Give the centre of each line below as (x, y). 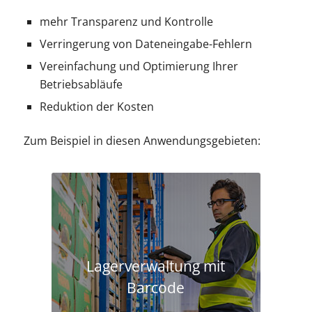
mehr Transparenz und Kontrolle (126, 21)
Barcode (156, 288)
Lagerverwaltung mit (156, 266)
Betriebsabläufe (81, 84)
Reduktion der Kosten (96, 106)
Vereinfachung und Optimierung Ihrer (139, 66)
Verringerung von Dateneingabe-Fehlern (146, 44)
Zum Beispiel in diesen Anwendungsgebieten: (142, 140)
